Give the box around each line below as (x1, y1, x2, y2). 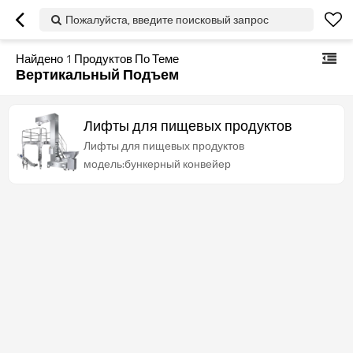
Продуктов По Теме (72, 50, 179, 68)
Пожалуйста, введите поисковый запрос (65, 11, 269, 28)
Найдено (16, 50, 65, 68)
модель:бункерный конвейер (84, 155, 231, 172)
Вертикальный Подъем (16, 64, 179, 85)
